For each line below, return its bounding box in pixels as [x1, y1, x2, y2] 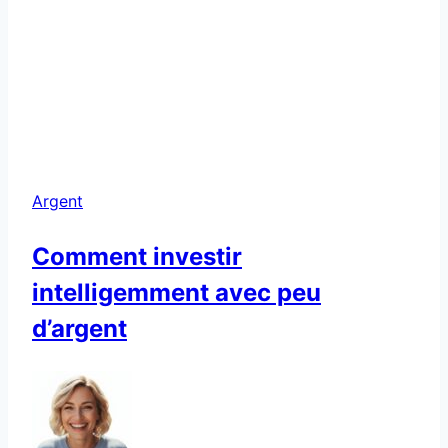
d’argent [32, 313, 127, 343]
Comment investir [32, 241, 242, 271]
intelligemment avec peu [32, 277, 321, 307]
